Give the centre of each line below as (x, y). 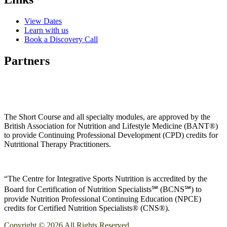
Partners (27, 61)
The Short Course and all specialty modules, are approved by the (107, 117)
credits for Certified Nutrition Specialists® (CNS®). (89, 208)
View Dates (43, 21)
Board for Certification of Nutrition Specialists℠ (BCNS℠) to (103, 189)
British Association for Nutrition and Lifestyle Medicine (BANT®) (111, 126)
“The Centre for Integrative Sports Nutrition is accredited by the (106, 178)
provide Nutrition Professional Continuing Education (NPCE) (103, 199)
